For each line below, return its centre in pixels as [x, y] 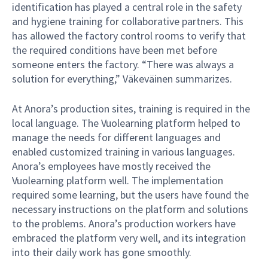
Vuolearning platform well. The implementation [118, 180]
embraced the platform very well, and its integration [129, 237]
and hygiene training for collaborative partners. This [128, 22]
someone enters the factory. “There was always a [123, 65]
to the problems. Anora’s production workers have [124, 223]
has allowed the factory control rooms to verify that [129, 36]
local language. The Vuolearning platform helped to [126, 123]
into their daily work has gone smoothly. [102, 252]
